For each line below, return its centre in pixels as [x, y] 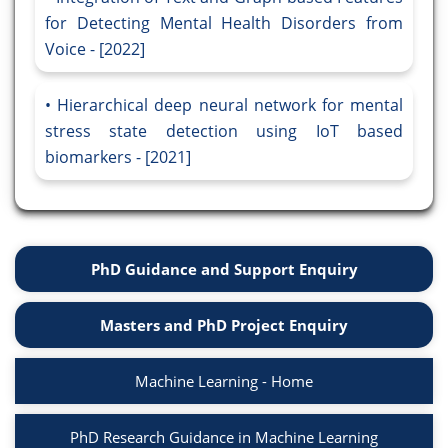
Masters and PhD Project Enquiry [224, 325]
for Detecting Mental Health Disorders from [224, 23]
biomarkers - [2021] [118, 157]
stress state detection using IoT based [224, 131]
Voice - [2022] [95, 49]
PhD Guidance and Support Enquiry [224, 269]
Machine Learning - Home [224, 381]
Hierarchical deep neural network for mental [230, 105]
